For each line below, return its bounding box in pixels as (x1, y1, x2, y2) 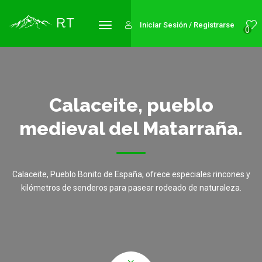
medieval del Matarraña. (19, 118, 243, 139)
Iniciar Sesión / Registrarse (140, 20, 235, 29)
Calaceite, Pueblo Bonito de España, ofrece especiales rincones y (12, 170, 250, 179)
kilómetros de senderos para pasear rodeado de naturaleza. (20, 183, 242, 192)
